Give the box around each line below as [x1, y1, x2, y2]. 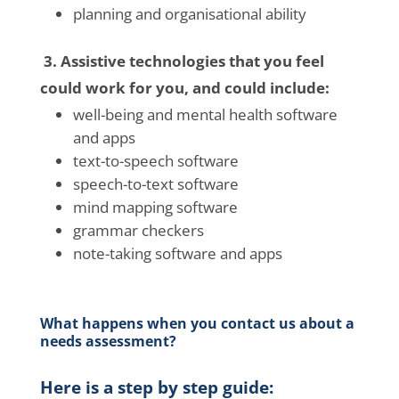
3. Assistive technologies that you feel [39, 50, 324, 71]
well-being [72, 103, 143, 125]
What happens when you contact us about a [39, 313, 354, 333]
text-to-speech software [72, 150, 239, 171]
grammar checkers [72, 219, 204, 240]
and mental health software [142, 103, 338, 125]
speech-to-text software [72, 173, 239, 194]
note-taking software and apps [72, 242, 282, 264]
